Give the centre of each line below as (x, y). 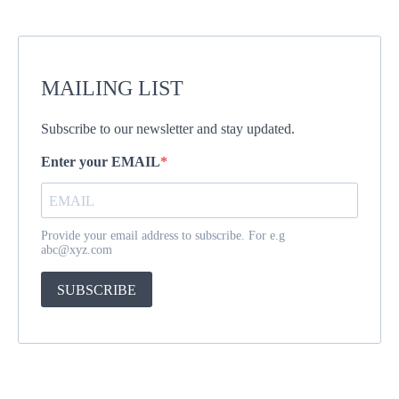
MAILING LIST (112, 88)
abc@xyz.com (77, 250)
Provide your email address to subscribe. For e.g (163, 236)
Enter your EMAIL (101, 162)
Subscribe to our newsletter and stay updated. (168, 129)
